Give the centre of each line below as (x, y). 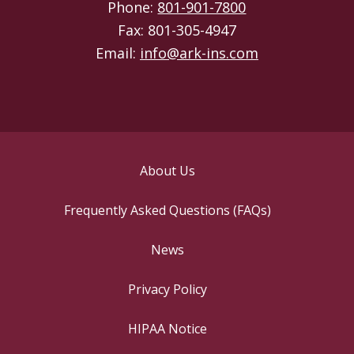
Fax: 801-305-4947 (177, 30)
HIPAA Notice (168, 329)
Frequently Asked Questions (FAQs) (168, 211)
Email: (117, 53)
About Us (168, 171)
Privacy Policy (168, 290)
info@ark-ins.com (199, 53)
